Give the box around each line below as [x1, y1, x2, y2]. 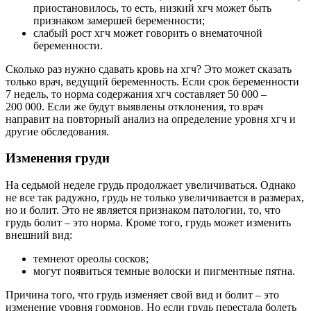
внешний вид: [6, 229, 72, 242]
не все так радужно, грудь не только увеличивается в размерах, [6, 192, 304, 204]
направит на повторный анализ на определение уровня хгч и [6, 112, 296, 125]
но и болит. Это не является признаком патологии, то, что [6, 204, 280, 217]
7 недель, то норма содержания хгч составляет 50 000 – [6, 87, 267, 100]
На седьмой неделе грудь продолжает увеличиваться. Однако [6, 179, 296, 192]
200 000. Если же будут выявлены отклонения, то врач [6, 100, 263, 112]
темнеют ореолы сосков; [33, 253, 149, 265]
